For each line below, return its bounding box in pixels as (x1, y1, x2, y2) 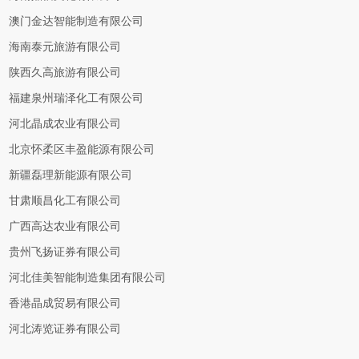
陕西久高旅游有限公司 (9, 67, 122, 79)
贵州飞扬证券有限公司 (9, 246, 122, 258)
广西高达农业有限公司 (9, 220, 122, 232)
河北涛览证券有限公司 (9, 323, 122, 335)
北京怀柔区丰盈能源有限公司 (9, 143, 155, 155)
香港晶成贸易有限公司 (9, 297, 122, 309)
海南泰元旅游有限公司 (9, 41, 122, 53)
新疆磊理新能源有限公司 (9, 169, 133, 181)
